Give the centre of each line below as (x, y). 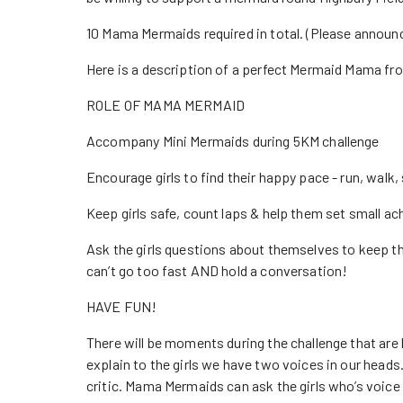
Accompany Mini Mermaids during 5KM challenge (233, 141)
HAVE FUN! (122, 306)
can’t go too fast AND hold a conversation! (217, 270)
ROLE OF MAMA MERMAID (166, 105)
